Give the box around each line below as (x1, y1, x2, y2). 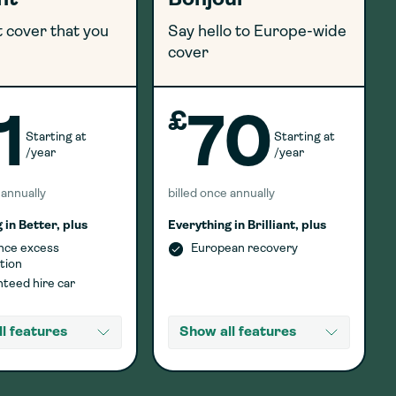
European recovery (190, 242, 298, 255)
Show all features (179, 325, 296, 339)
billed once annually (167, 187, 275, 201)
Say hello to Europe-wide (167, 24, 346, 41)
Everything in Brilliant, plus (167, 219, 326, 232)
